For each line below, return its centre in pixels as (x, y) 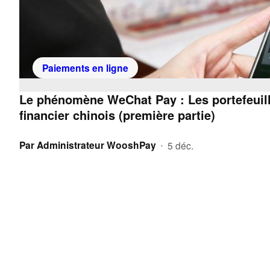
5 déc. (181, 146)
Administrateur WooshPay (96, 145)
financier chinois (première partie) (117, 115)
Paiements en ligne (86, 67)
